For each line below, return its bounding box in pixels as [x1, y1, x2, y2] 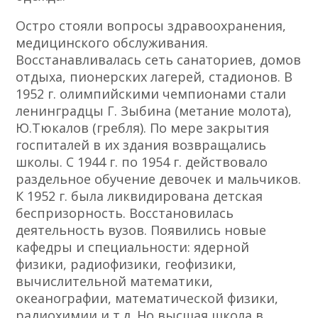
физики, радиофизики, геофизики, [16, 256, 237, 273]
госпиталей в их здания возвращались [16, 136, 267, 154]
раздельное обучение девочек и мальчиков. [16, 170, 302, 188]
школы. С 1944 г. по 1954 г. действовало [16, 153, 268, 171]
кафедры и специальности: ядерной [16, 238, 250, 256]
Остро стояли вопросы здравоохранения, [16, 17, 287, 35]
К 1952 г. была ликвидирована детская [16, 187, 263, 205]
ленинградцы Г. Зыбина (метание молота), [16, 102, 292, 120]
